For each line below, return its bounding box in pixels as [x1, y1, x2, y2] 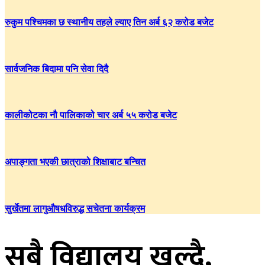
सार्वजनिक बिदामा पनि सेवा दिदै [5, 63, 108, 74]
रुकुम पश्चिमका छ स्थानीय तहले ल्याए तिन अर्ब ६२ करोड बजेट [5, 17, 214, 28]
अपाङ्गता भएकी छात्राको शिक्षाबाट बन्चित [5, 157, 146, 167]
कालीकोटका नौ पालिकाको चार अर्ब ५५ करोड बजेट [5, 110, 177, 121]
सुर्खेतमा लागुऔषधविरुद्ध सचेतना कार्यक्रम [5, 203, 145, 214]
